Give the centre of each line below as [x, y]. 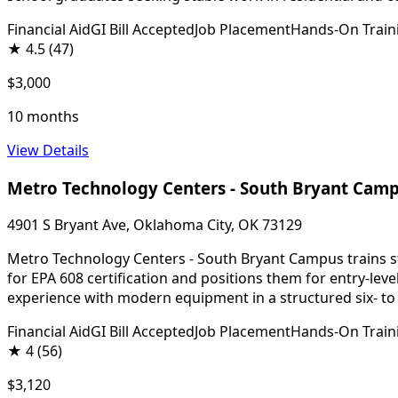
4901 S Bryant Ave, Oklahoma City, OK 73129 [155, 225]
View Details [48, 150]
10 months [43, 116]
